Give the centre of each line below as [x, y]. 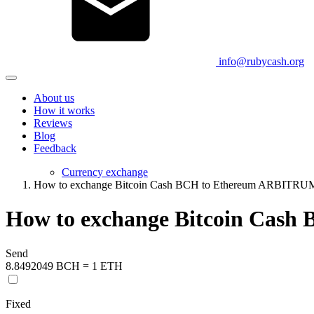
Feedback [55, 148]
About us [54, 98]
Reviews [53, 123]
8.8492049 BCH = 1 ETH [64, 266]
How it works [64, 110]
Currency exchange [105, 172]
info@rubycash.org [261, 61]
